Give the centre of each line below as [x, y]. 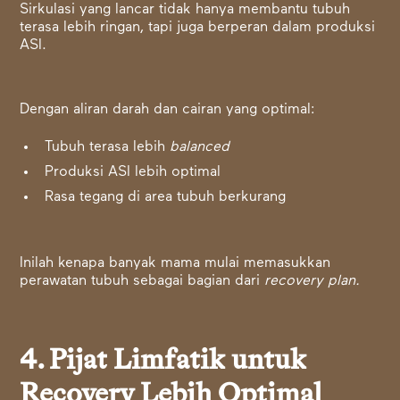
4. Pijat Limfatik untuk [163, 361]
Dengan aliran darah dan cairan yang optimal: [168, 110]
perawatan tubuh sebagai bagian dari [142, 282]
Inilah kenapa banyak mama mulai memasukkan [175, 264]
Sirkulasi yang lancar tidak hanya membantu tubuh [185, 10]
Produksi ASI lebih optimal [133, 173]
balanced [200, 148]
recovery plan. [312, 282]
